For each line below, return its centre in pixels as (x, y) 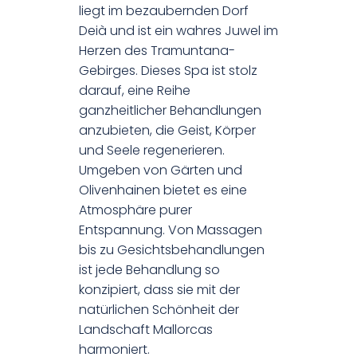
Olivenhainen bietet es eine (163, 190)
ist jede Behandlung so (149, 269)
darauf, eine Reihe (135, 90)
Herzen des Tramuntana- (157, 50)
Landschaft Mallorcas (146, 329)
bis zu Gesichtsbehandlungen (172, 249)
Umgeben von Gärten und (161, 170)
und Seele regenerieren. (152, 150)
